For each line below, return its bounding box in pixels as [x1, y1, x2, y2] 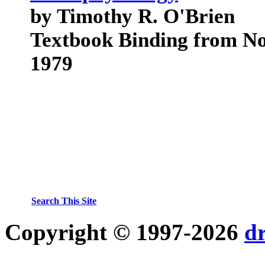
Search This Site [31, 196, 96, 206]
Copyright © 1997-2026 [5, 219, 244, 245]
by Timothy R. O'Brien [30, 5, 235, 28]
